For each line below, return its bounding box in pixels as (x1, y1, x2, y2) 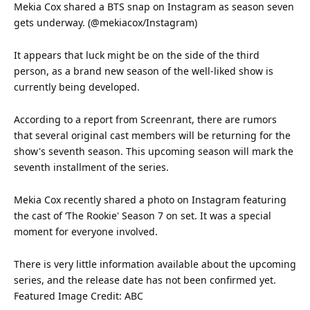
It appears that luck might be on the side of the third (14, 48, 259, 62)
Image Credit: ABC (55, 289, 143, 303)
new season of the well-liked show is (102, 64, 273, 78)
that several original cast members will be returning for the (14, 129, 291, 143)
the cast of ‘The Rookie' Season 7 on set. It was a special (14, 209, 271, 223)
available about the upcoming (154, 257, 296, 271)
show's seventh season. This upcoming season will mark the (14, 145, 293, 158)
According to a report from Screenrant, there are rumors (14, 113, 277, 127)
